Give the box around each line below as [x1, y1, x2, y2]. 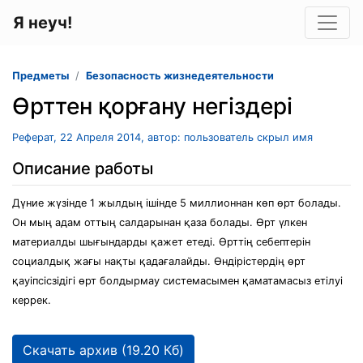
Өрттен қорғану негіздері [12, 92, 293, 120]
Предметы [12, 70, 69, 82]
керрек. [12, 294, 51, 306]
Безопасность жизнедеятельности [86, 70, 274, 82]
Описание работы [12, 159, 153, 178]
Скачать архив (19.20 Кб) [23, 342, 184, 358]
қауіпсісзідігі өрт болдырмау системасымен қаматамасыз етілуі [12, 275, 343, 287]
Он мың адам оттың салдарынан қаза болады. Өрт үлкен [12, 216, 307, 228]
